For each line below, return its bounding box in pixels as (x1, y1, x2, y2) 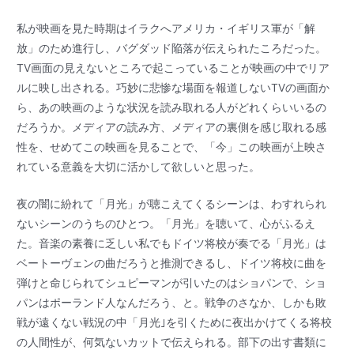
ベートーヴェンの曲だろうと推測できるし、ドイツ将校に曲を (17, 256, 327, 269)
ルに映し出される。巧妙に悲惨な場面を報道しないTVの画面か (17, 81, 330, 94)
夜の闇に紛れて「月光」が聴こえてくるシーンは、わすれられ (17, 197, 327, 210)
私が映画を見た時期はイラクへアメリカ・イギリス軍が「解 (17, 21, 316, 35)
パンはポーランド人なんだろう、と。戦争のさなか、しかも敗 (17, 296, 327, 309)
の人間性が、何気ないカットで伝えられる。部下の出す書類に (17, 335, 327, 348)
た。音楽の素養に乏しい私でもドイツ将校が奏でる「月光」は (17, 236, 327, 250)
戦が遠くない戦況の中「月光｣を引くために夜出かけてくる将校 (17, 315, 333, 329)
